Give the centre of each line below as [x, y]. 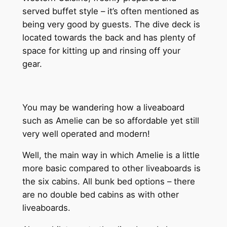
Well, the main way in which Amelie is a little [111, 155]
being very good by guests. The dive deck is [111, 24]
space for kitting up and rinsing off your [101, 51]
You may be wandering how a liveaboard [103, 107]
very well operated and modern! [86, 134]
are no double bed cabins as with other [100, 195]
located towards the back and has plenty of [109, 37]
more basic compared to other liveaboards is [111, 168]
